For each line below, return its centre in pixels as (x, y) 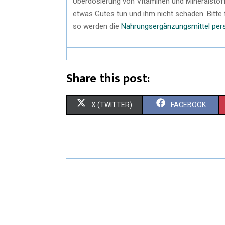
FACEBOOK (188, 105)
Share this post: (108, 79)
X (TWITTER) (112, 105)
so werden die (97, 26)
